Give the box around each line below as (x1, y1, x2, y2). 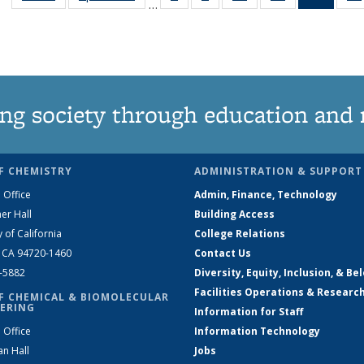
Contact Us (194, 246, 251, 261)
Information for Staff (194, 305, 303, 319)
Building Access (194, 207, 275, 222)
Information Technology (194, 324, 320, 339)
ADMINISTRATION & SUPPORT (194, 164, 362, 179)
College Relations (194, 227, 285, 241)
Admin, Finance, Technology (194, 188, 337, 202)
